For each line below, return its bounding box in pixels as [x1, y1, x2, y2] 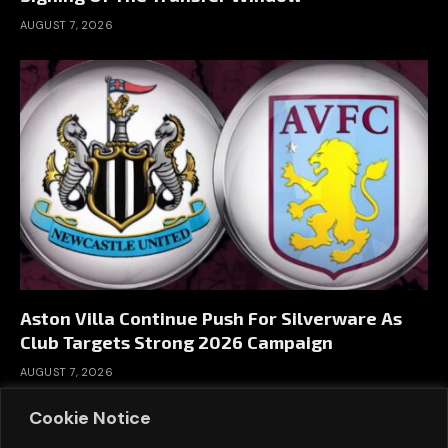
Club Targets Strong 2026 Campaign [20, 330, 333, 353]
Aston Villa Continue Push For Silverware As [20, 306, 402, 329]
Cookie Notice [29, 405, 151, 430]
